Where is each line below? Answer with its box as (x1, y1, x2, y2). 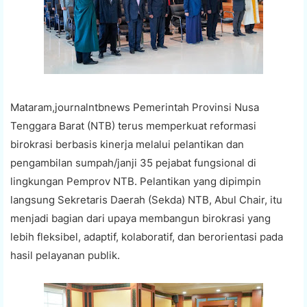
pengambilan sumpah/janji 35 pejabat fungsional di (10, 156, 256, 169)
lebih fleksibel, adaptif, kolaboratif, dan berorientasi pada (10, 230, 283, 243)
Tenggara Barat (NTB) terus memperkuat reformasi (10, 119, 256, 132)
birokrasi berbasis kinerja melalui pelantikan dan (10, 137, 244, 151)
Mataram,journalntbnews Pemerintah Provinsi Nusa (10, 100, 259, 114)
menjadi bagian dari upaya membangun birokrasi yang (10, 211, 271, 225)
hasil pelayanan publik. (10, 248, 120, 262)
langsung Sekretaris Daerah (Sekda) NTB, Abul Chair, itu (10, 193, 282, 206)
